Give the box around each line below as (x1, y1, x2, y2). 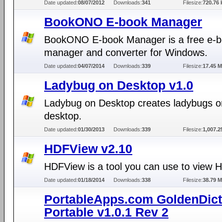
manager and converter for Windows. (44, 47, 208, 58)
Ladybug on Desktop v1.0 (44, 78, 193, 92)
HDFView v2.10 (44, 142, 132, 156)
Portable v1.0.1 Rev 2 (44, 205, 168, 219)
